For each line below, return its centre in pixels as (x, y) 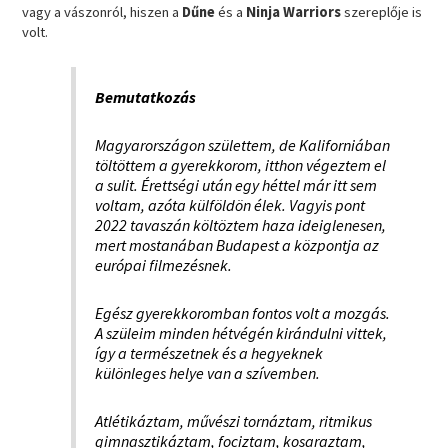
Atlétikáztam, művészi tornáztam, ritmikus (233, 420)
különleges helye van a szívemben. (207, 372)
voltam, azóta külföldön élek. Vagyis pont (229, 204)
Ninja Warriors (294, 11)
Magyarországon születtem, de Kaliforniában (242, 144)
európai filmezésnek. (163, 264)
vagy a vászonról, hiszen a (102, 11)
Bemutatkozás (145, 96)
